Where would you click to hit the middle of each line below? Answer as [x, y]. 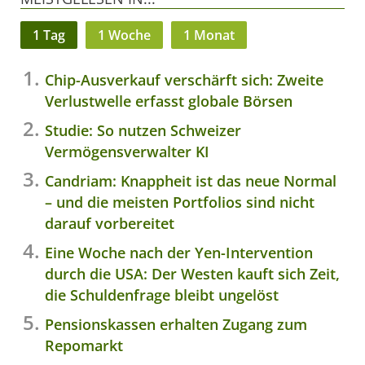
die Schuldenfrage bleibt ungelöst [162, 295]
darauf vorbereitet [110, 224]
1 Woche [124, 35]
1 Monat [209, 35]
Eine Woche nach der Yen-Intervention [179, 253]
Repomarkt [84, 346]
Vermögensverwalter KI [127, 152]
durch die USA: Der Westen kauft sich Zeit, [192, 274]
